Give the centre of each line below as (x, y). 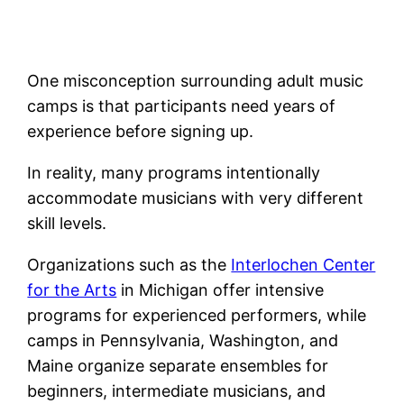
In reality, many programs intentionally (174, 173)
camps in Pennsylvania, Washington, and (183, 341)
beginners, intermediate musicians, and (177, 391)
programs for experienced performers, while (197, 316)
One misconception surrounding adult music (196, 81)
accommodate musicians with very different (196, 198)
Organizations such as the (129, 265)
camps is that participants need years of (182, 106)
